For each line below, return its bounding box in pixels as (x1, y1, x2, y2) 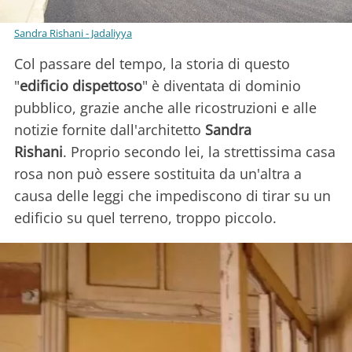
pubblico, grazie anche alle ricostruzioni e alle (14, 97, 317, 117)
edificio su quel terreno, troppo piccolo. (14, 207, 277, 227)
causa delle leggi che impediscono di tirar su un (14, 185, 331, 205)
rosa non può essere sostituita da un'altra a (14, 163, 302, 183)
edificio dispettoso (20, 75, 142, 95)
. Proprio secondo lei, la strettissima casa (63, 141, 335, 161)
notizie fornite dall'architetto (14, 119, 205, 139)
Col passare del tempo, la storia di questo (14, 53, 290, 73)
